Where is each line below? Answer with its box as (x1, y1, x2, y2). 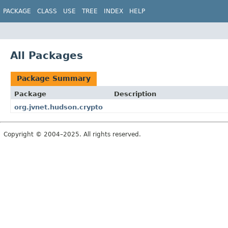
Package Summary (17, 74, 91, 82)
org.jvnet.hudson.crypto (14, 103, 103, 111)
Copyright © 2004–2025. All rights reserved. (4, 130, 141, 138)
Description (113, 90, 156, 98)
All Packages (10, 49, 83, 62)
